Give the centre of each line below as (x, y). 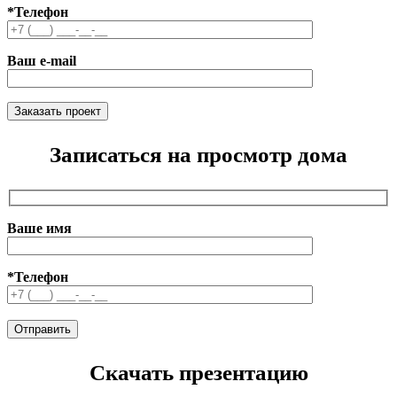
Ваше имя (39, 229)
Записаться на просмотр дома (198, 154)
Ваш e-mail (42, 60)
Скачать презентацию (198, 373)
